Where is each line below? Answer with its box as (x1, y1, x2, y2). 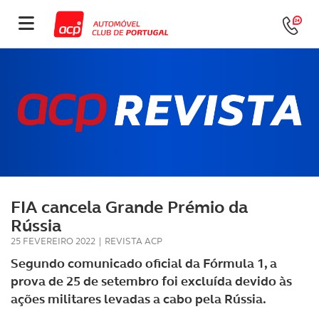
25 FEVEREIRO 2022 (11, 235, 95, 247)
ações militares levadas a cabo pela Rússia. (11, 291, 266, 308)
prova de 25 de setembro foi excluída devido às (11, 273, 292, 290)
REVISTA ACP (105, 235, 162, 247)
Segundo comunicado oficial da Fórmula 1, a (11, 255, 277, 272)
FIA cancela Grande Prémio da (11, 196, 248, 219)
